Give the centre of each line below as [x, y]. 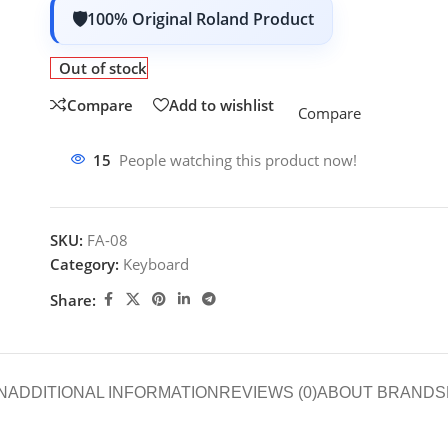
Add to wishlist [221, 104]
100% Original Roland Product [200, 19]
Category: [84, 264]
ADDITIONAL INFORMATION [113, 392]
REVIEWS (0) [267, 392]
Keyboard [156, 264]
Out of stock [103, 68]
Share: [73, 299]
